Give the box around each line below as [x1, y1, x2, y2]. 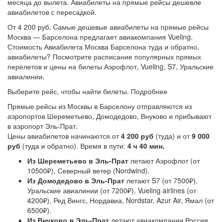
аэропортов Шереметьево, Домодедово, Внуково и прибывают [7, 111, 212, 121]
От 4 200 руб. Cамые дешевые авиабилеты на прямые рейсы [7, 22, 209, 32]
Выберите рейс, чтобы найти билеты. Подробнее [7, 86, 167, 96]
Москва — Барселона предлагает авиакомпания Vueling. [7, 32, 193, 42]
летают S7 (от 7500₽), [124, 175, 198, 185]
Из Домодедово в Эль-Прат [27, 175, 124, 185]
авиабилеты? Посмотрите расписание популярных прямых [7, 52, 201, 61]
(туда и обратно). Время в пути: [20, 141, 127, 151]
